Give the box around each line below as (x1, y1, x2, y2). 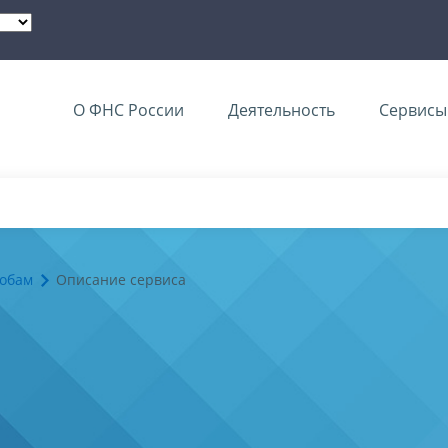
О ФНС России (73, 99, 184, 121)
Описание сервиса (56, 270, 186, 290)
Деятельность (228, 99, 335, 121)
